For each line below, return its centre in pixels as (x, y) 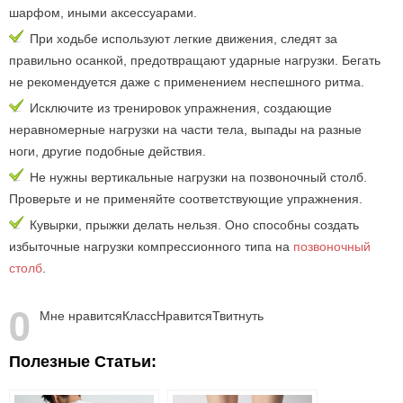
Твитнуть (238, 316)
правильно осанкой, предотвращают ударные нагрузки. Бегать (195, 60)
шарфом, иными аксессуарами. (103, 13)
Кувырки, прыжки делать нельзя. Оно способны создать (194, 225)
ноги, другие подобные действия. (107, 151)
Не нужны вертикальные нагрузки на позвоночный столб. (198, 177)
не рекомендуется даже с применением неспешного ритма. (187, 82)
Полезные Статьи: (83, 362)
